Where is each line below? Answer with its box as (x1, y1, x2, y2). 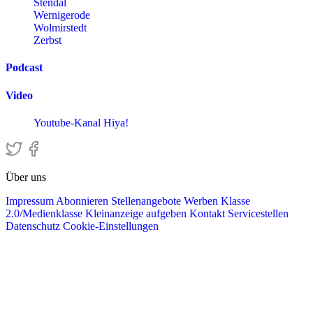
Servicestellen (228, 208, 289, 219)
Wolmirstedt (34, 22, 87, 34)
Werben (184, 195, 221, 207)
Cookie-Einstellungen (63, 220, 159, 232)
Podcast (6, 61, 43, 74)
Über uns (6, 171, 46, 183)
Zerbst (34, 34, 61, 47)
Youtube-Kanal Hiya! (34, 117, 129, 129)
